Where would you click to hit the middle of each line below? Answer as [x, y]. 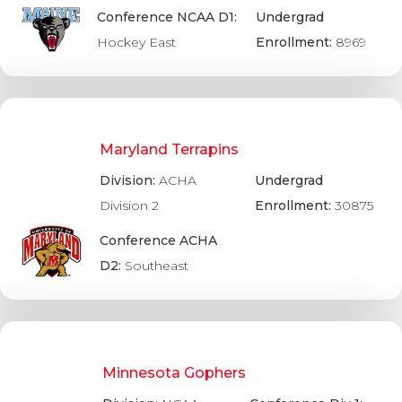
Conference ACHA [158, 241]
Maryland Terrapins [169, 149]
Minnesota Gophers [175, 373]
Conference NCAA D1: [167, 17]
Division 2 [129, 205]
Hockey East [137, 42]
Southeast [156, 266]
